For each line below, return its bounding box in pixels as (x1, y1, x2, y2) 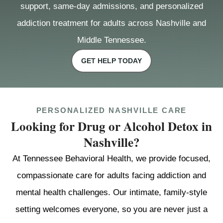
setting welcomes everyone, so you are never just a (15, 204, 208, 214)
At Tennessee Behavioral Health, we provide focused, (12, 153, 211, 163)
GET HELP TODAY (81, 56, 142, 65)
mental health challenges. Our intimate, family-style (16, 187, 207, 197)
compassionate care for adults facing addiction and (17, 170, 206, 180)
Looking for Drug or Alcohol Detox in (11, 116, 212, 135)
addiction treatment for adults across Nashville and (17, 18, 206, 28)
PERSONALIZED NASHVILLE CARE (36, 106, 187, 114)
